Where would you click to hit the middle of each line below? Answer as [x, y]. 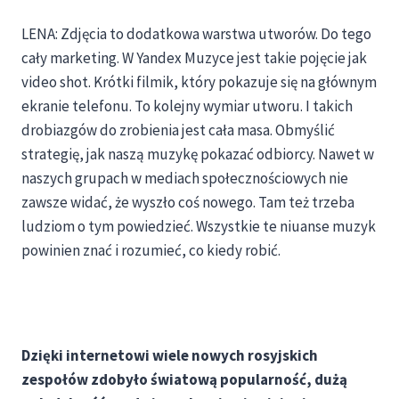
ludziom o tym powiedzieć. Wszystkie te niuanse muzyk [199, 227]
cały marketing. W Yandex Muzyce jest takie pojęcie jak [194, 58]
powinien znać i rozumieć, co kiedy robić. [151, 251]
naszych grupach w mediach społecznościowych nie [185, 179]
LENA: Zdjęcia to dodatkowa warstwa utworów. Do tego [196, 34]
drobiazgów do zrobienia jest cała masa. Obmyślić [178, 130]
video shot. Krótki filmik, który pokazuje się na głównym [199, 82]
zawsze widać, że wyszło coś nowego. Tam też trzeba [188, 203]
